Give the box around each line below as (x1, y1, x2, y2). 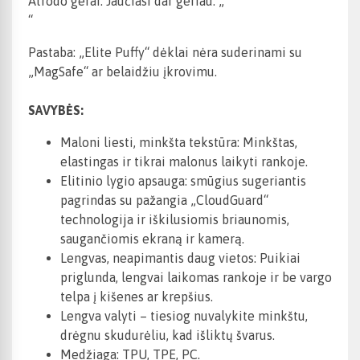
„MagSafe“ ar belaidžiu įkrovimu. (28, 64, 217, 80)
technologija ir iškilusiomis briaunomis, (60, 212, 289, 227)
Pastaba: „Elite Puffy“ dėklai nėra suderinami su (28, 45, 302, 60)
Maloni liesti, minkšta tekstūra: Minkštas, (60, 135, 297, 150)
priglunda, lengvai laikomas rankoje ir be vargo (60, 270, 332, 285)
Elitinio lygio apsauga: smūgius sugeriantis (60, 174, 306, 189)
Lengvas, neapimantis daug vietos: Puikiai (60, 251, 301, 266)
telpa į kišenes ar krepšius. (60, 289, 213, 305)
